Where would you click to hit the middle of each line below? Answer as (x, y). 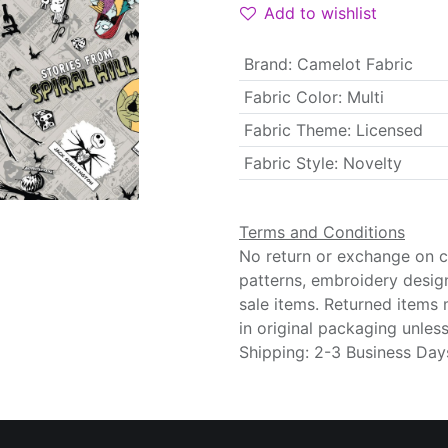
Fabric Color (290, 97)
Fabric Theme (295, 130)
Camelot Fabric (354, 64)
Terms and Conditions (322, 232)
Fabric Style (288, 163)
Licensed (389, 130)
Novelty (372, 163)
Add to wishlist (320, 13)
